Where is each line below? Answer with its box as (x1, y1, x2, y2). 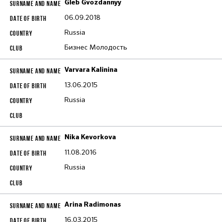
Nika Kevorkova (64, 134, 116, 141)
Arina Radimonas (64, 201, 121, 208)
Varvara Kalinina (64, 66, 117, 73)
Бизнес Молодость (64, 43, 127, 52)
